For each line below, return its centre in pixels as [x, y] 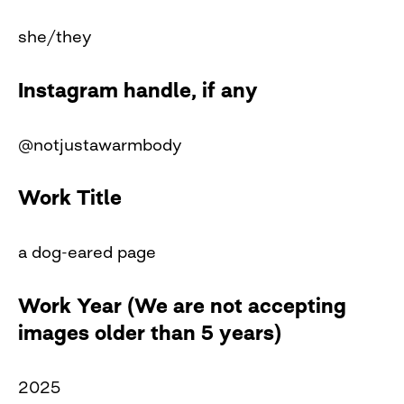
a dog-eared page [87, 252]
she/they [55, 36]
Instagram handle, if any [138, 90]
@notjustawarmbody [100, 144]
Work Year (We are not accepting [182, 306]
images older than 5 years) [150, 333]
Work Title [70, 198]
